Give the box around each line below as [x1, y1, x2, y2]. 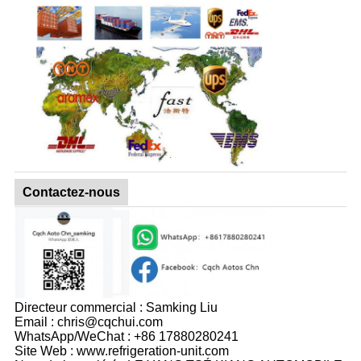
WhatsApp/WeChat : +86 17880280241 [14, 330, 239, 344]
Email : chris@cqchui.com [14, 315, 163, 330]
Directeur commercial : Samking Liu [14, 301, 218, 315]
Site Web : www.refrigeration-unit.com [14, 344, 229, 359]
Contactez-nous [22, 185, 120, 199]
